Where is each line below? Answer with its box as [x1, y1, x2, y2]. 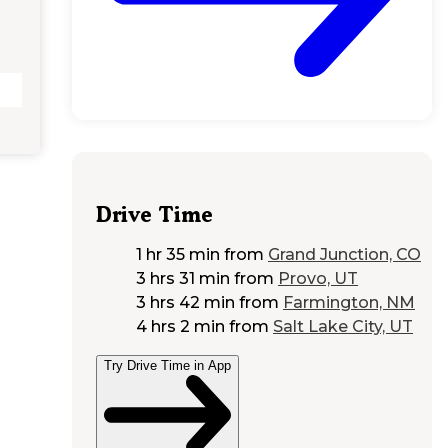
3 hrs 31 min [136, 268, 230, 288]
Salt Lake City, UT [273, 316, 413, 336]
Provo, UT [278, 268, 358, 288]
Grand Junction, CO [268, 244, 421, 264]
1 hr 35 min [136, 244, 220, 264]
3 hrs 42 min [136, 292, 235, 312]
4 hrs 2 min [136, 316, 225, 336]
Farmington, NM [283, 292, 415, 312]
